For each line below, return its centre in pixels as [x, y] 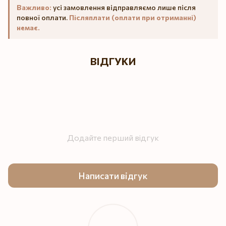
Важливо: [34, 8]
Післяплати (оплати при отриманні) [133, 18]
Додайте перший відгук [113, 138]
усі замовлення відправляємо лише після [124, 8]
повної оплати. [43, 18]
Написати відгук [113, 175]
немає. [28, 28]
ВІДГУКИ [113, 61]
